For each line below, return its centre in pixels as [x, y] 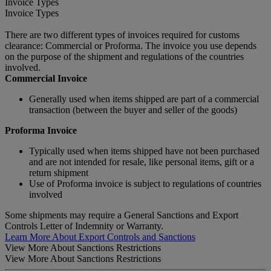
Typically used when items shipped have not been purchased [144, 151]
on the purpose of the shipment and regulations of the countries [124, 56]
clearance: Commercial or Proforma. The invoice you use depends [131, 45]
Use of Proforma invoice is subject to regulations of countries [145, 183]
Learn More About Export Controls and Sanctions [100, 237]
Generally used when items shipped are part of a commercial [144, 99]
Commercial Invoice [46, 78]
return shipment [59, 172]
